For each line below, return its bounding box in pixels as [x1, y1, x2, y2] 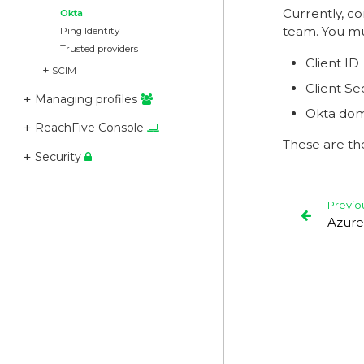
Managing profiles [34, 91, 141, 106]
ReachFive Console [34, 120, 147, 135]
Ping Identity [60, 25, 119, 37]
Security [34, 149, 84, 164]
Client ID [305, 55, 359, 71]
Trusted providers [60, 43, 138, 54]
